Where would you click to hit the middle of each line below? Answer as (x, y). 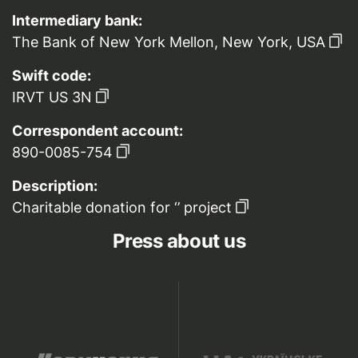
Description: (55, 186)
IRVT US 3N (52, 97)
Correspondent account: (97, 131)
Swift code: (52, 76)
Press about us (179, 241)
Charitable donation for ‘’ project (122, 207)
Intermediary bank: (77, 20)
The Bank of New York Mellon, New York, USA (169, 42)
